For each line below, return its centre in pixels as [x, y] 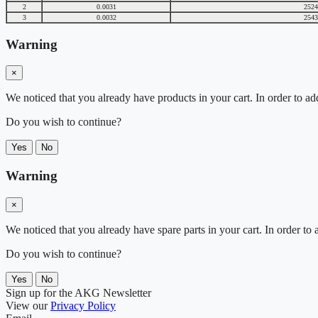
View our [28, 305]
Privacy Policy [83, 305]
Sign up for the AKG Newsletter [78, 292]
